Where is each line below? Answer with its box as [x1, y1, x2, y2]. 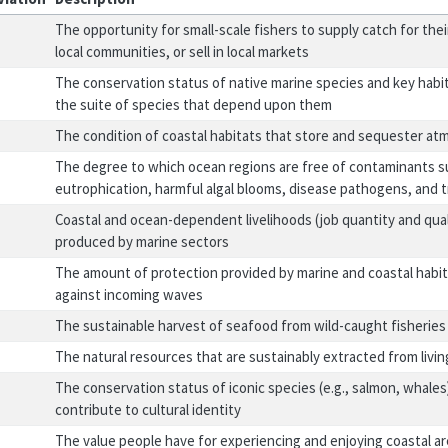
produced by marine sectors [55, 232, 230, 251]
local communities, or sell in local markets [55, 42, 310, 61]
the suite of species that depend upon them [55, 95, 333, 114]
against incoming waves [55, 285, 204, 304]
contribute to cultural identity [55, 400, 242, 419]
